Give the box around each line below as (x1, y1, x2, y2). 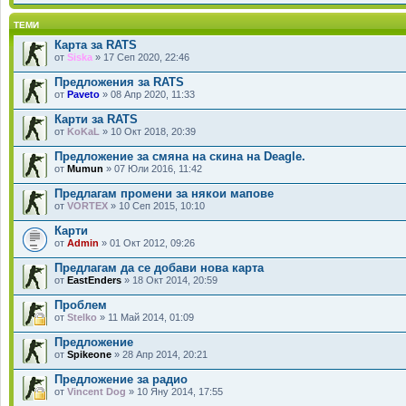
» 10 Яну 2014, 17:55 (126, 385, 223, 397)
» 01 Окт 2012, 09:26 (99, 237, 195, 248)
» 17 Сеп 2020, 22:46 (92, 51, 189, 63)
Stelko (67, 311, 97, 323)
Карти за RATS (54, 111, 138, 126)
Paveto (67, 88, 100, 100)
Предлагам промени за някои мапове (54, 186, 274, 200)
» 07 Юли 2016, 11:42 (103, 162, 202, 174)
